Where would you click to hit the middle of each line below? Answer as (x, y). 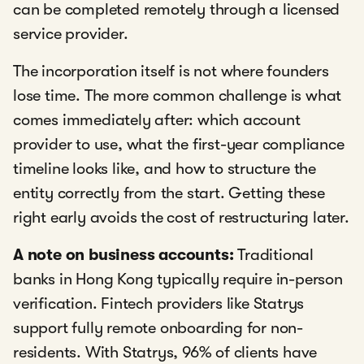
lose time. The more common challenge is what (178, 96)
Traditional (276, 255)
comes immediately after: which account (157, 120)
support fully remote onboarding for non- (158, 328)
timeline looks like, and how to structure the (165, 169)
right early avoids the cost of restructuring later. (181, 218)
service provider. (71, 34)
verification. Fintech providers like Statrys (159, 304)
